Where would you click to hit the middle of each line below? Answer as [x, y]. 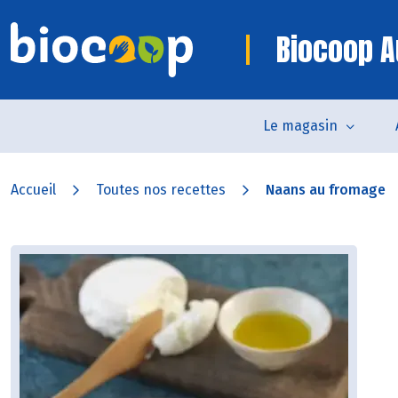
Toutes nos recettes [161, 190]
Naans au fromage [326, 190]
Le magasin [300, 126]
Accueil [33, 190]
